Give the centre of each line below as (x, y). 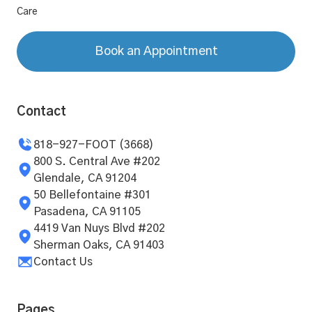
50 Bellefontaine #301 (92, 195)
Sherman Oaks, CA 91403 (99, 245)
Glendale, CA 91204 (85, 178)
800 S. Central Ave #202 (97, 161)
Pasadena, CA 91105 (87, 211)
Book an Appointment (156, 51)
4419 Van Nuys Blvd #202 (99, 228)
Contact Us (63, 262)
